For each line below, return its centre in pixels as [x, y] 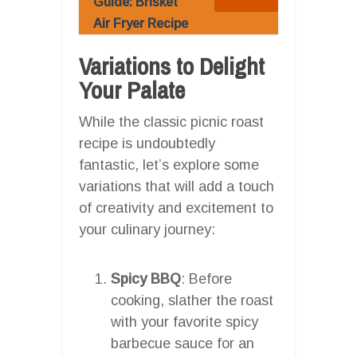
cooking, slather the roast [192, 300]
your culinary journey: [147, 229]
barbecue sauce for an [182, 343]
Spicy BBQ [146, 279]
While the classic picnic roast [171, 122]
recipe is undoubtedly [147, 143]
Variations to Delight [172, 66]
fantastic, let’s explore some [169, 165]
